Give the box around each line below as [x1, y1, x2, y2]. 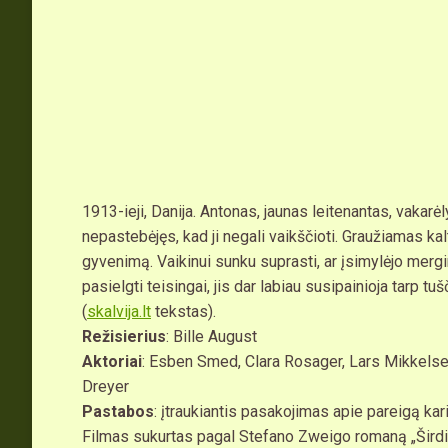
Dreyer [82, 377, 129, 397]
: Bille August [166, 327, 257, 347]
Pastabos [82, 402, 154, 422]
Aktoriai [82, 352, 142, 372]
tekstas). [151, 302, 216, 322]
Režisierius [82, 327, 166, 347]
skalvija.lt [87, 302, 151, 322]
